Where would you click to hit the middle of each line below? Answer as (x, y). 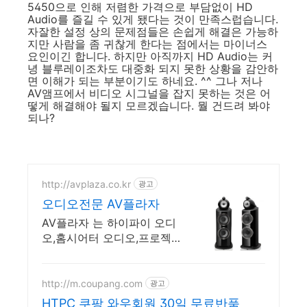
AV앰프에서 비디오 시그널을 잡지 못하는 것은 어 (149, 94)
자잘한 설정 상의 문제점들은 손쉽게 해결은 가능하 (153, 32)
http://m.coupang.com (92, 283)
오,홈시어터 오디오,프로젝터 (112, 238)
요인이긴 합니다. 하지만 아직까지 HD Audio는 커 (150, 57)
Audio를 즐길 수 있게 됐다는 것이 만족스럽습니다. (153, 20)
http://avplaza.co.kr (86, 184)
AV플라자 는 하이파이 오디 (109, 223)
